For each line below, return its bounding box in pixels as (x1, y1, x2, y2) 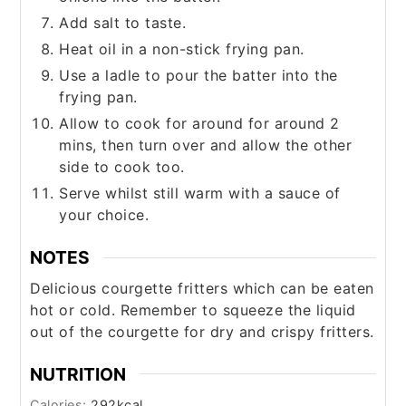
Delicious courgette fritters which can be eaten (30, 278, 374, 297)
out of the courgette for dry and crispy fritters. (30, 322, 374, 341)
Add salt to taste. (59, 14, 187, 33)
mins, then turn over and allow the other (59, 136, 353, 155)
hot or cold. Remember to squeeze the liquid (30, 300, 356, 319)
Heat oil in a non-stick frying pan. (59, 40, 304, 59)
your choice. (59, 206, 150, 225)
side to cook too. (59, 158, 185, 177)
